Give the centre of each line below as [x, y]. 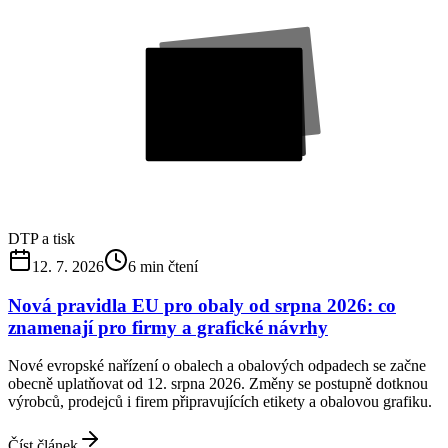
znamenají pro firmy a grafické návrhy [168, 327]
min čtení [167, 266]
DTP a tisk [41, 238]
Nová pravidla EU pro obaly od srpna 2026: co [202, 305]
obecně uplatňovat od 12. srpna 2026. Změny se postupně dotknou [218, 384]
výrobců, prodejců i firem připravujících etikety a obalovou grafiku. [220, 402]
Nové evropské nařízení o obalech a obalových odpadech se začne [217, 366]
